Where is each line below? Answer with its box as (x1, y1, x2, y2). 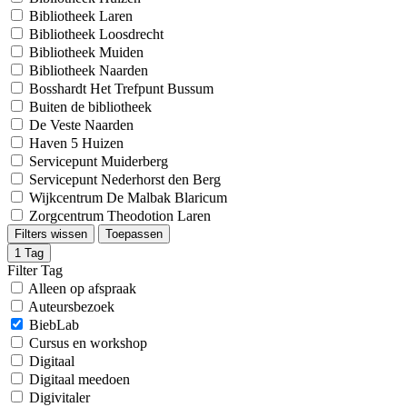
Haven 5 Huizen (29, 135, 124, 151)
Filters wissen (15, 227, 87, 241)
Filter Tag (7, 263, 63, 278)
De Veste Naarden (29, 117, 134, 133)
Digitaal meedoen (29, 372, 130, 387)
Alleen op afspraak (28, 281, 136, 296)
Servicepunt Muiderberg (29, 154, 168, 169)
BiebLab (29, 317, 79, 333)
